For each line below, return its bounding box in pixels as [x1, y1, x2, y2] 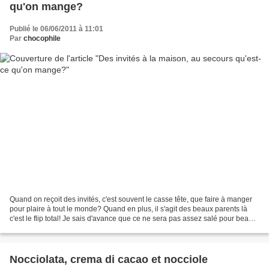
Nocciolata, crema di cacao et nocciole [10, 253, 208, 265]
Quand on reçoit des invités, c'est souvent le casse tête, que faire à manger [10, 195, 252, 204]
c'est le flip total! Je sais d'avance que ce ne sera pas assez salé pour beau [10, 214, 253, 223]
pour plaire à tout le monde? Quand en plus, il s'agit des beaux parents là [10, 204, 247, 213]
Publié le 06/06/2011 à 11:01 [10, 25, 103, 34]
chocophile [23, 34, 61, 43]
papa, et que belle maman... [10, 223, 100, 232]
